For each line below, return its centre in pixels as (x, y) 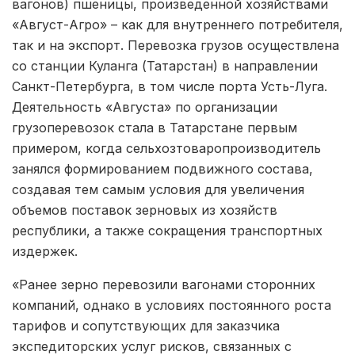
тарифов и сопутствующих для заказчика (146, 325)
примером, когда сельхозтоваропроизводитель (166, 148)
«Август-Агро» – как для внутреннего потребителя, (177, 24)
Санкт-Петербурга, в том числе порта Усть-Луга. (170, 86)
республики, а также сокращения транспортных (167, 230)
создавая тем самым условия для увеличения (158, 189)
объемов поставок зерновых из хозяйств (145, 210)
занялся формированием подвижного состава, (162, 168)
